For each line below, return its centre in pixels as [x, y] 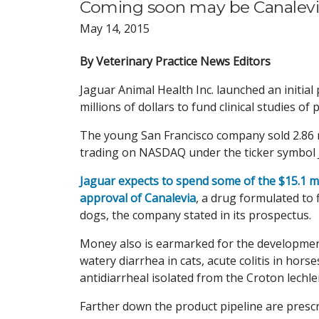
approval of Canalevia [138, 198]
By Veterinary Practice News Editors [175, 61]
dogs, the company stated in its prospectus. [195, 215]
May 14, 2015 [115, 28]
